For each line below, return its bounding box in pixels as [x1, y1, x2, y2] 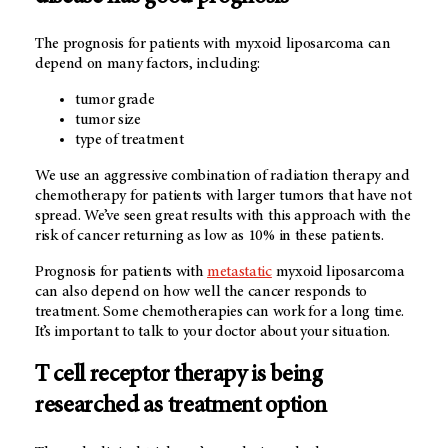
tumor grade [75, 91, 155, 108]
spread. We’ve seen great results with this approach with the [35, 207, 411, 224]
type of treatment [75, 131, 184, 148]
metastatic [207, 263, 272, 280]
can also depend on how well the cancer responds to [35, 283, 367, 300]
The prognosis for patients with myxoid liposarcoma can [35, 35, 391, 52]
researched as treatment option [35, 395, 327, 420]
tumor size [75, 111, 141, 128]
